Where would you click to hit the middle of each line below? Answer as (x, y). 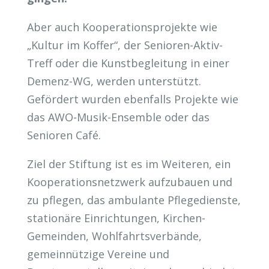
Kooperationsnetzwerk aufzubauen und (129, 182)
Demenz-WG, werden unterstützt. (114, 81)
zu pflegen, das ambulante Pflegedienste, (134, 200)
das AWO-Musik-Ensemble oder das (118, 117)
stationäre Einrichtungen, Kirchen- (116, 218)
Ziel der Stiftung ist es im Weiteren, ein (128, 164)
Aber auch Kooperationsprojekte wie (122, 27)
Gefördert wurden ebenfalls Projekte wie (132, 99)
